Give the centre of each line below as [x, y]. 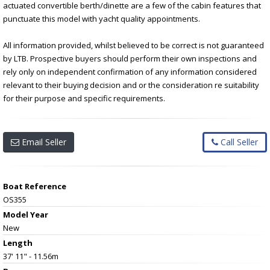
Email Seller [43, 142]
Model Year [26, 214]
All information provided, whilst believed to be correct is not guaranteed [133, 45]
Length [18, 243]
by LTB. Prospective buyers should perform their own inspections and [130, 58]
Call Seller [238, 142]
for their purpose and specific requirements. [84, 98]
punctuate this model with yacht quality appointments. [102, 18]
